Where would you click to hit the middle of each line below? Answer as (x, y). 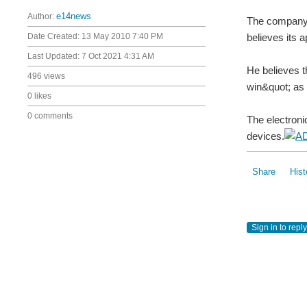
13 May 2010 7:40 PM (122, 36)
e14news (74, 16)
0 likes (39, 96)
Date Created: (54, 36)
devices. (266, 136)
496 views (46, 76)
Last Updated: (54, 56)
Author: (42, 16)
